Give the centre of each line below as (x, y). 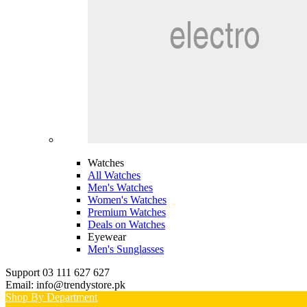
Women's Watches (127, 200)
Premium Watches (127, 212)
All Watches (114, 175)
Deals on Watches (126, 224)
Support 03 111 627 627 (58, 272)
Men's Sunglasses (126, 249)
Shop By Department (51, 297)
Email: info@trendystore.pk (65, 285)
